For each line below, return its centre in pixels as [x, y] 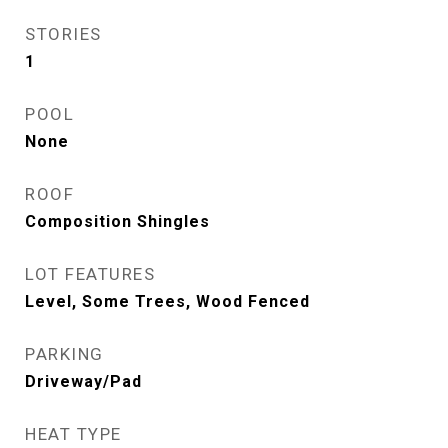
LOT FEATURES [90, 274]
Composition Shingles [117, 221]
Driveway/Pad [83, 381]
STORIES [63, 34]
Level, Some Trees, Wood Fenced [167, 301]
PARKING [64, 354]
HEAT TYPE [73, 434]
